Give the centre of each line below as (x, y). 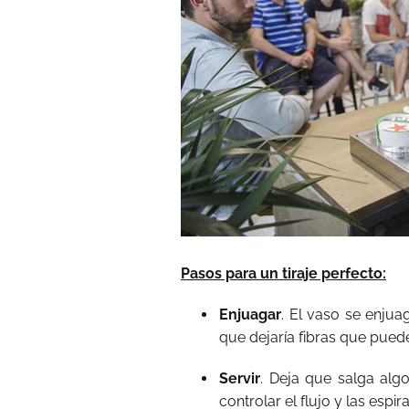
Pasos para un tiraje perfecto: (283, 273)
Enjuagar (250, 315)
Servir (240, 378)
